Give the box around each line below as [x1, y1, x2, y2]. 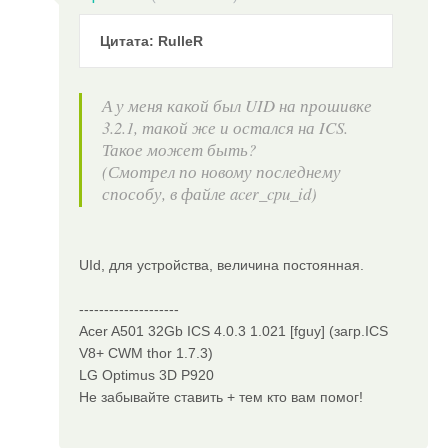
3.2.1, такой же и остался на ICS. [102, 116, 349, 140]
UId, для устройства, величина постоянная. [79, 257, 365, 274]
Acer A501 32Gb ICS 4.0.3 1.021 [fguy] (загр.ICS [79, 323, 389, 340]
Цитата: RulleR [100, 33, 204, 50]
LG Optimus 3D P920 [79, 367, 215, 384]
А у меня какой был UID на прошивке [102, 94, 373, 118]
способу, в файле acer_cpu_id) [102, 182, 318, 206]
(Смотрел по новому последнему [102, 160, 342, 184]
